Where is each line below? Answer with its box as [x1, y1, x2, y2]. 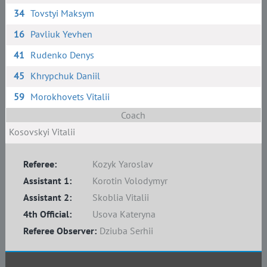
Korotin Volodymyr [92, 175, 167, 187]
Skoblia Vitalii [92, 191, 149, 203]
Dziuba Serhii [99, 225, 153, 237]
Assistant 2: [23, 191, 72, 203]
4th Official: [23, 208, 72, 220]
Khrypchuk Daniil [30, 70, 101, 82]
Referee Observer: [23, 225, 97, 237]
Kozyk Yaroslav [92, 158, 153, 170]
